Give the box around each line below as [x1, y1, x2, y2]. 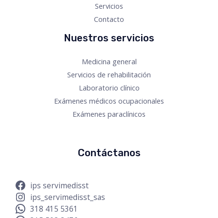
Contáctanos [77, 146, 141, 159]
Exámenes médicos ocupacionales [54, 95, 164, 106]
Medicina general [81, 56, 137, 66]
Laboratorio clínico [78, 82, 140, 92]
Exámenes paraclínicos [73, 109, 145, 119]
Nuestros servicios [64, 32, 154, 44]
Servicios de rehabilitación [67, 69, 151, 79]
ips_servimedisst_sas [30, 192, 105, 203]
